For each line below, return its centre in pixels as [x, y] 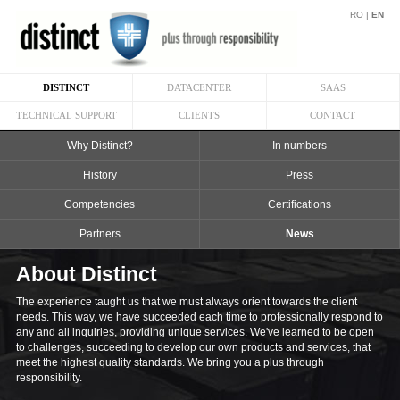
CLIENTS [200, 115]
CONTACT [333, 115]
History [100, 175]
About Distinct [87, 274]
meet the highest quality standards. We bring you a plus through [170, 362]
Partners [100, 234]
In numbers [300, 146]
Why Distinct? [100, 146]
